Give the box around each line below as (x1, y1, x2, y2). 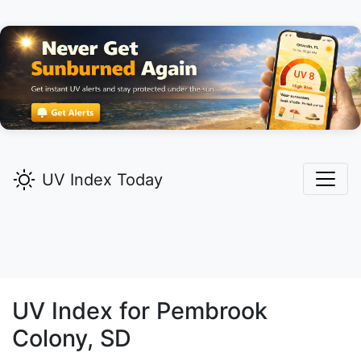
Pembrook (156, 297, 268, 326)
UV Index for (12, 297, 156, 326)
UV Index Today (42, 170, 163, 190)
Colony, (12, 324, 93, 353)
